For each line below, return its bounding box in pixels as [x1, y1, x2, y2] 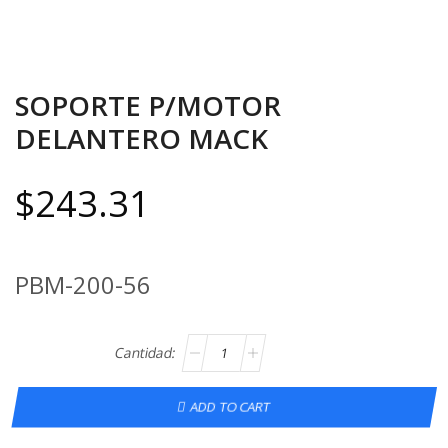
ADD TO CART [189, 397, 273, 416]
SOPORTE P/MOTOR [15, 86, 281, 124]
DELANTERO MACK [15, 119, 268, 157]
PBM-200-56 [15, 269, 151, 301]
